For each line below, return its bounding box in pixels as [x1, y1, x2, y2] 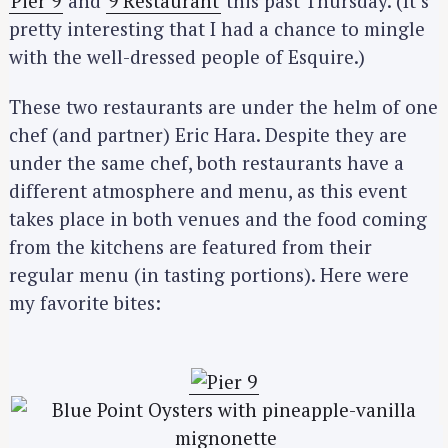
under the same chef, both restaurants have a [9, 150, 404, 176]
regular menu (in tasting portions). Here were [9, 262, 409, 288]
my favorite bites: [9, 290, 161, 316]
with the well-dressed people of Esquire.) [9, 43, 365, 69]
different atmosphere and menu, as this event [9, 178, 407, 204]
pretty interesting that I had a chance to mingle [9, 15, 425, 41]
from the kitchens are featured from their [9, 234, 372, 260]
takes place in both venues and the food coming [9, 206, 427, 232]
